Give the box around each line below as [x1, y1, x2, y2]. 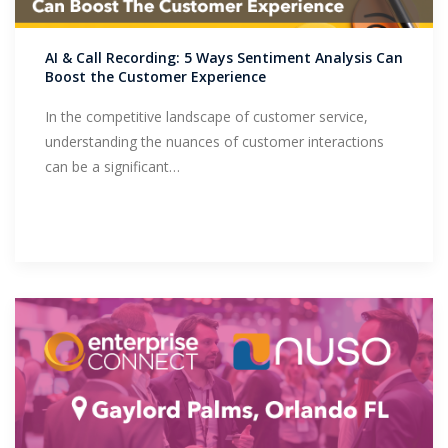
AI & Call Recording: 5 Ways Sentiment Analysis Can [45, 48, 403, 68]
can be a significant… [45, 157, 180, 177]
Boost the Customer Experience [45, 67, 266, 87]
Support [36, 27, 98, 46]
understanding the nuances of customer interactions [45, 132, 384, 152]
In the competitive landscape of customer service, [45, 107, 368, 127]
